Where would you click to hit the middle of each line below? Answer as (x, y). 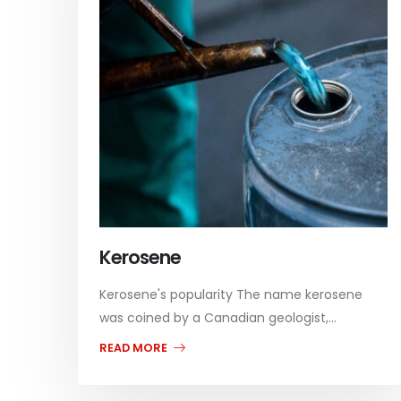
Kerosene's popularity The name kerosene (231, 294)
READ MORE (135, 347)
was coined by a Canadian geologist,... (218, 317)
